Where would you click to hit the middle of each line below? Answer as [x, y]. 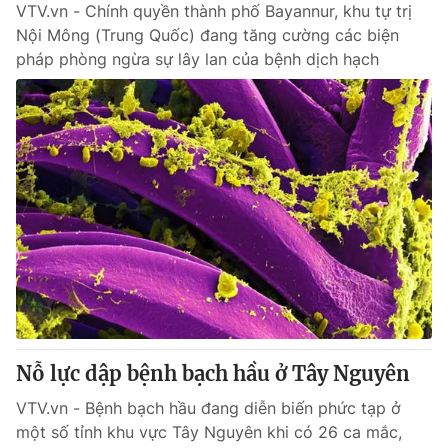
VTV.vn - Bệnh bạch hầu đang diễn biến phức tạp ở [208, 408]
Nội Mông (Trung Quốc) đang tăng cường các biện [207, 35]
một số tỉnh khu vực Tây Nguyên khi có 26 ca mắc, [209, 432]
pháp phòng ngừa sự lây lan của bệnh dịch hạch [197, 59]
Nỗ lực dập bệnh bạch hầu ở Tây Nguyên [213, 373]
